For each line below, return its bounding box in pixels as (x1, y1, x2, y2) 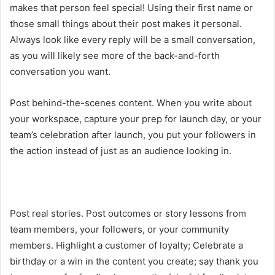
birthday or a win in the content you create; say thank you (10, 255, 258, 267)
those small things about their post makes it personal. (10, 17, 242, 29)
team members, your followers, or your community (10, 223, 229, 235)
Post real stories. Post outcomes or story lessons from (10, 207, 246, 219)
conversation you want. (10, 65, 110, 77)
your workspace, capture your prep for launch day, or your (10, 112, 261, 125)
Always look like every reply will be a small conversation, (10, 33, 255, 45)
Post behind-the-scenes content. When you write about (10, 96, 252, 109)
